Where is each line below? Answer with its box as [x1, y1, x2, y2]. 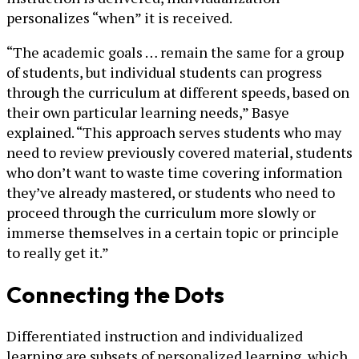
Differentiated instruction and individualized [6, 326, 303, 346]
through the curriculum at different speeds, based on [6, 83, 349, 102]
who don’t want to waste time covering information [6, 163, 342, 182]
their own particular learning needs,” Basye [6, 103, 289, 122]
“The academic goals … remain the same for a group [6, 42, 344, 62]
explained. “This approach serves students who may [6, 123, 341, 142]
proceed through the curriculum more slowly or [6, 203, 316, 222]
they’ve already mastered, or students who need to [6, 183, 335, 202]
